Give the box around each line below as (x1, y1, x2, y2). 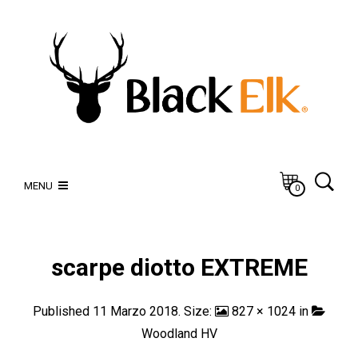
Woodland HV (141, 326, 217, 342)
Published (33, 304, 93, 320)
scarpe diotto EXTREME (50, 253, 308, 282)
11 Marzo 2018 (93, 304, 178, 320)
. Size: (178, 304, 215, 320)
